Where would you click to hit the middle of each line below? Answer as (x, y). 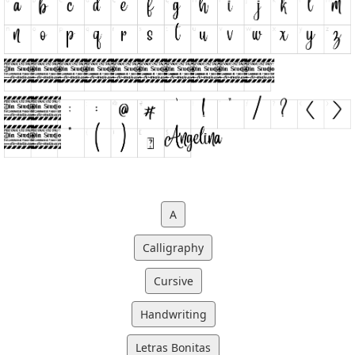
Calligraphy (173, 247)
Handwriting (173, 314)
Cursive (173, 281)
